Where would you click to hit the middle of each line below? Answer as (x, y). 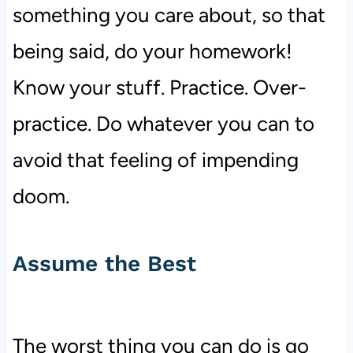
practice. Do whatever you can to (163, 124)
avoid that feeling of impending (155, 160)
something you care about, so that (169, 15)
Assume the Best (104, 264)
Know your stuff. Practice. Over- (159, 88)
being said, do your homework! (152, 52)
